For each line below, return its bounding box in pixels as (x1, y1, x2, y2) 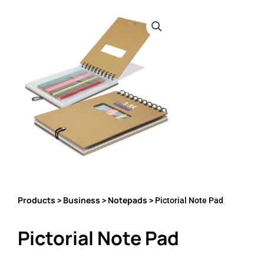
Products (18, 194, 55, 206)
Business (63, 194, 100, 206)
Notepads (108, 194, 147, 206)
